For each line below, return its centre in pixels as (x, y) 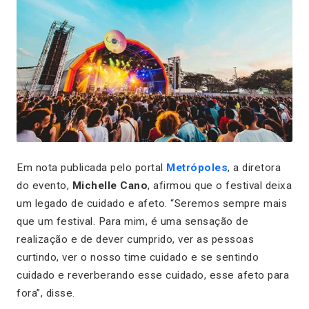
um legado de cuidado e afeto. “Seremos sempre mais (152, 203)
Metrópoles (197, 167)
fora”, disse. (46, 293)
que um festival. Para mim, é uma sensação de (132, 221)
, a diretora (254, 167)
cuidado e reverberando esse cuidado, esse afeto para (153, 275)
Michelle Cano (110, 185)
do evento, (44, 185)
